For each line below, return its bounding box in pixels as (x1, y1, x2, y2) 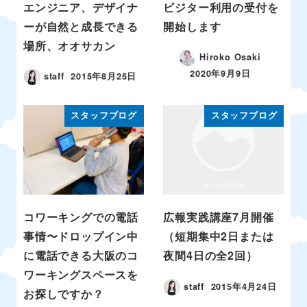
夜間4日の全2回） (163, 247, 258, 264)
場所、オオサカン (23, 37, 116, 53)
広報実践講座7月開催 (163, 209, 274, 225)
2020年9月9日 (190, 66, 251, 79)
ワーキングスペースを (23, 267, 139, 283)
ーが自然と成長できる (23, 18, 138, 34)
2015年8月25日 (71, 70, 137, 83)
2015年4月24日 (210, 280, 277, 293)
